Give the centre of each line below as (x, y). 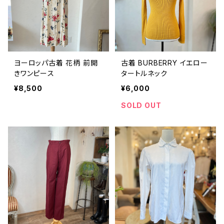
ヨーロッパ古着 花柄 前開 (56, 63)
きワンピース (34, 73)
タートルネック (144, 73)
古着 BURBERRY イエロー (164, 63)
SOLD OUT (141, 105)
